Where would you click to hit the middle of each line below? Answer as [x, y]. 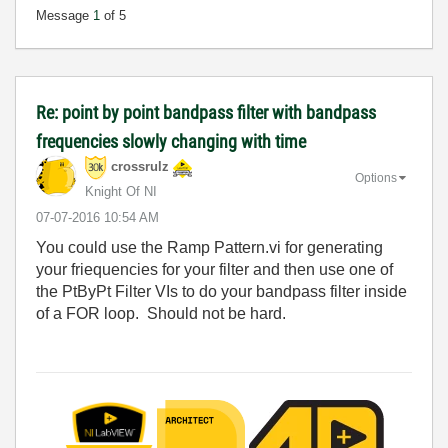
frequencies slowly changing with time [171, 141]
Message [64, 15]
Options [376, 177]
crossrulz [140, 167]
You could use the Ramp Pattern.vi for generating [209, 247]
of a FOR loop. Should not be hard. [161, 313]
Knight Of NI [121, 191]
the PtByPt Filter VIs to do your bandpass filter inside [221, 291]
